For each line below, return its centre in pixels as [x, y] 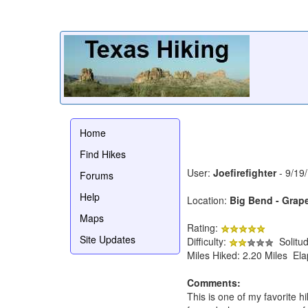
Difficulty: [208, 241]
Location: [208, 200]
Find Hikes [103, 154]
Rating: [204, 227]
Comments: [214, 282]
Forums [97, 175]
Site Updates [108, 239]
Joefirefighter [245, 172]
